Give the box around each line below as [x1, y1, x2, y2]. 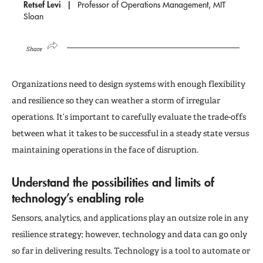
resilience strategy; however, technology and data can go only [12, 229, 247, 239]
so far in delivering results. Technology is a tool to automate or [12, 245, 250, 255]
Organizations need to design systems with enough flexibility [12, 79, 245, 89]
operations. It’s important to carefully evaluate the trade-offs [12, 112, 246, 122]
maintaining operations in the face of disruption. [12, 144, 198, 154]
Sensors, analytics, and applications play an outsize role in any [12, 213, 248, 222]
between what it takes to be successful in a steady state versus [12, 128, 249, 138]
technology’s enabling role [12, 190, 144, 205]
